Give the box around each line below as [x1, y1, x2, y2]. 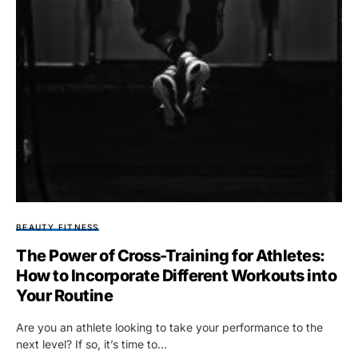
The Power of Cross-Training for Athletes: [16, 245, 325, 265]
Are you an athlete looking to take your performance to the [16, 320, 323, 334]
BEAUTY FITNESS [16, 221, 99, 232]
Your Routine [16, 285, 113, 305]
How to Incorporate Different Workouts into [16, 265, 336, 285]
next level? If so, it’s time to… [16, 336, 167, 351]
